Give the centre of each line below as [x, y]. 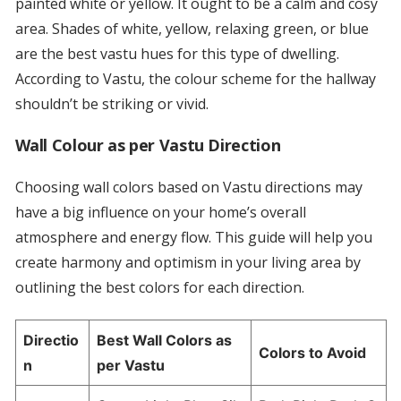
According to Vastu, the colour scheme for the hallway [195, 79]
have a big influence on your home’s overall [160, 213]
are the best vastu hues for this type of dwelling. [177, 54]
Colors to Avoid [312, 353]
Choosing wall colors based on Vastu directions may [188, 188]
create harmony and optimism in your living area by [188, 263]
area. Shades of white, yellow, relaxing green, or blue [192, 29]
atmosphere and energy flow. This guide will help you [193, 238]
